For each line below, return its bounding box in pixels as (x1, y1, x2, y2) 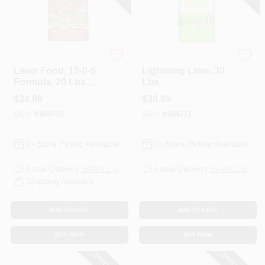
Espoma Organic (141, 56, 199, 64)
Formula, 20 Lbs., (13, 76, 91, 87)
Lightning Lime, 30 (141, 65, 225, 76)
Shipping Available (26, 177, 95, 186)
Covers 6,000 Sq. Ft (13, 88, 101, 98)
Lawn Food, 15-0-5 (13, 65, 96, 76)
